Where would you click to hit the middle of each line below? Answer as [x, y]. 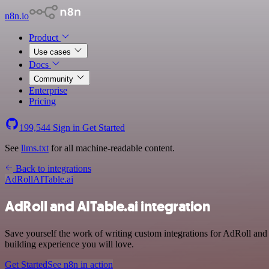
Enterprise [48, 90]
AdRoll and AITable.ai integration [108, 206]
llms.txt [35, 148]
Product [45, 38]
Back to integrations [52, 168]
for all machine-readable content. [112, 148]
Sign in [66, 128]
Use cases [53, 52]
